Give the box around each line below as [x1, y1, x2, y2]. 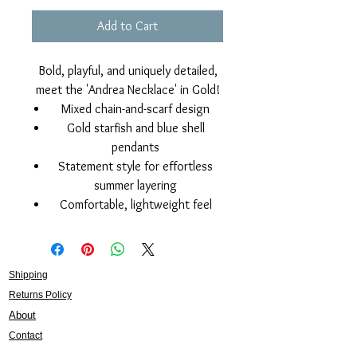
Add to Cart [97, 18, 158, 34]
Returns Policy [9, 289, 72, 301]
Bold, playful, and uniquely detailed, [37, 63, 218, 79]
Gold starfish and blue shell [66, 120, 205, 136]
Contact [9, 330, 42, 342]
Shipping [9, 269, 48, 281]
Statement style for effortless [58, 159, 213, 175]
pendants [112, 139, 159, 155]
